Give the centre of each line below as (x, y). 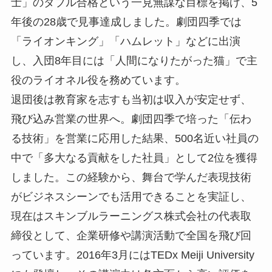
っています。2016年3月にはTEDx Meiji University (132, 255)
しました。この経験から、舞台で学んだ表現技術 (131, 177)
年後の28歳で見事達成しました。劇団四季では (126, 22)
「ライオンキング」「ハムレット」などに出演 (125, 41)
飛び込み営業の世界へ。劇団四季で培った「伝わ (131, 119)
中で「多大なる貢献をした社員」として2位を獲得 (134, 158)
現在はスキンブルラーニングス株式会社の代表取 (131, 216)
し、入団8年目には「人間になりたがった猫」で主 (134, 60)
